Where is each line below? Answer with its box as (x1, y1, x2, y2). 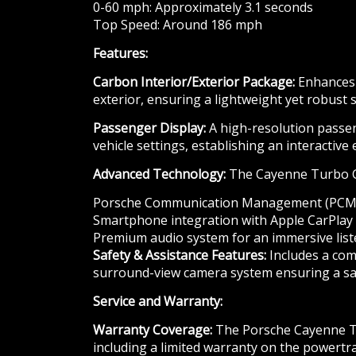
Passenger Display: (93, 119, 206, 137)
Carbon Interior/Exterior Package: (93, 73, 295, 91)
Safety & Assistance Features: (93, 246, 266, 265)
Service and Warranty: (93, 292, 222, 311)
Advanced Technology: (93, 165, 226, 184)
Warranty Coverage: (93, 321, 212, 339)
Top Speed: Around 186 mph (93, 16, 262, 34)
